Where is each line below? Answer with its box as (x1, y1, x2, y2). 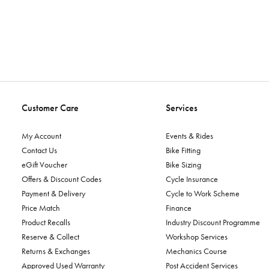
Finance (166, 202, 192, 213)
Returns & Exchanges (22, 246, 90, 256)
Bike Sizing (166, 159, 201, 170)
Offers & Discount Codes (22, 174, 101, 184)
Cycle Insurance (166, 174, 218, 184)
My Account (22, 130, 61, 141)
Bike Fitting (166, 145, 201, 156)
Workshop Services (166, 231, 228, 242)
